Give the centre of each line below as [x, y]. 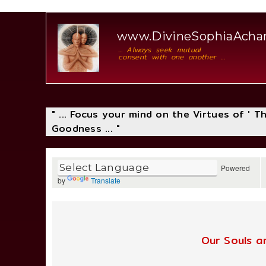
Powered [234, 168]
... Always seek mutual [160, 50]
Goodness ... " [86, 129]
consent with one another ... [172, 57]
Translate [106, 180]
